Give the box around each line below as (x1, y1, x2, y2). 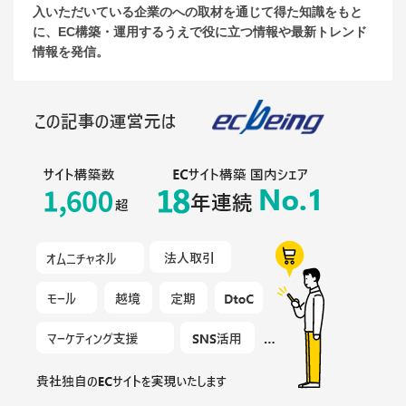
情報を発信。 (32, 43, 109, 59)
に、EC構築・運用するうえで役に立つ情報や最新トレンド (32, 24, 367, 39)
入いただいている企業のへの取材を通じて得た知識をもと (32, 4, 362, 19)
